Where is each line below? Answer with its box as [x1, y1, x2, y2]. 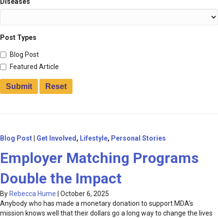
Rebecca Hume [9, 190, 56, 198]
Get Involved [36, 134, 76, 143]
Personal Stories [111, 134, 166, 143]
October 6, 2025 [60, 190, 109, 198]
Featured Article [10, 63, 59, 71]
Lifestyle [80, 134, 108, 143]
